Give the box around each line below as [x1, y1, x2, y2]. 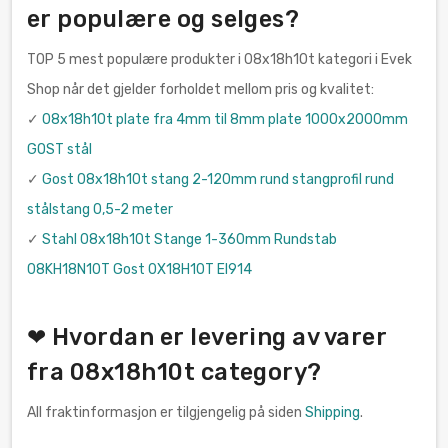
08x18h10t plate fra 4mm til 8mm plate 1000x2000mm [42, 110, 408, 128]
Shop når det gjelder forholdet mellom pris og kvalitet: [27, 80, 374, 98]
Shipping [305, 403, 360, 421]
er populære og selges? [27, 4, 300, 33]
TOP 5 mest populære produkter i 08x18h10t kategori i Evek [27, 50, 412, 68]
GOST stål [27, 140, 92, 158]
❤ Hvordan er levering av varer [27, 322, 388, 351]
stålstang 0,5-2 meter [27, 200, 173, 218]
